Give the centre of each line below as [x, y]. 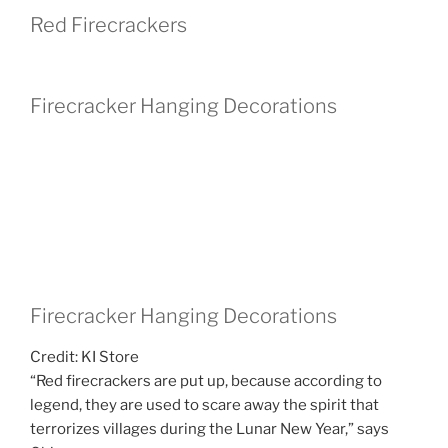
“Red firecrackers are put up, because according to [206, 380]
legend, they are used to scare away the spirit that [204, 404]
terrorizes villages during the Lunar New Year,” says [209, 428]
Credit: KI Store [84, 356]
